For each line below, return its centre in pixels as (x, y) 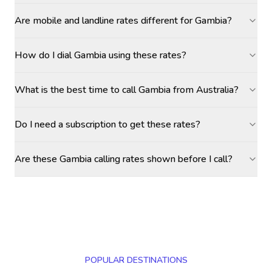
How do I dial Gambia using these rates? (100, 55)
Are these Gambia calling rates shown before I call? (124, 159)
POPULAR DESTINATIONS (136, 260)
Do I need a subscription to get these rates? (107, 124)
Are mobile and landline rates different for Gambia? (123, 21)
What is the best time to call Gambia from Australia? (127, 90)
